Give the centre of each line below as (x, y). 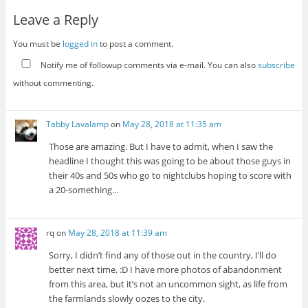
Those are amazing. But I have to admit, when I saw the (161, 147)
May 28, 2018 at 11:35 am (172, 124)
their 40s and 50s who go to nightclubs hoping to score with (170, 176)
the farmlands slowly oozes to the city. (127, 298)
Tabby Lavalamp (78, 124)
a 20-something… (84, 190)
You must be (37, 43)
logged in (80, 43)
